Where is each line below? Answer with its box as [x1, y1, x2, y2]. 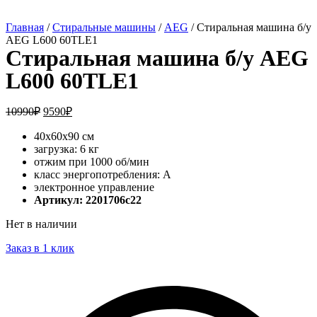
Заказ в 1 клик [6, 241, 74, 254]
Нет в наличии [6, 217, 77, 230]
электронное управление [34, 180, 154, 193]
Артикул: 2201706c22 [34, 193, 142, 206]
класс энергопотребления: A [34, 168, 171, 180]
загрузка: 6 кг [34, 142, 99, 155]
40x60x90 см [34, 129, 94, 142]
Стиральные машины [52, 21, 156, 33]
